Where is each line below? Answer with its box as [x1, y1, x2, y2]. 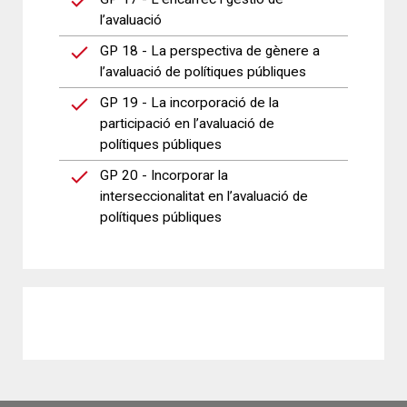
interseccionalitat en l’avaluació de [100, 188, 308, 204]
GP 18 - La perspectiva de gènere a [100, 43, 320, 59]
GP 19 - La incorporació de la [100, 94, 279, 111]
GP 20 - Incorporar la [100, 167, 228, 184]
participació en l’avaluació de [100, 115, 274, 132]
